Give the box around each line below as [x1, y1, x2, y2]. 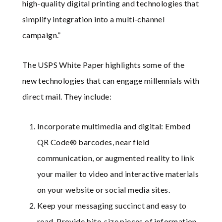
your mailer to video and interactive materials [37, 169, 199, 179]
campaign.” [22, 30, 61, 40]
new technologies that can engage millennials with [22, 76, 200, 86]
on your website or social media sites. [37, 185, 170, 195]
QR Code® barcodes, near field [37, 137, 150, 147]
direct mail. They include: [22, 92, 112, 102]
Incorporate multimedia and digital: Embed [37, 121, 191, 131]
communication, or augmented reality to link [37, 153, 195, 163]
